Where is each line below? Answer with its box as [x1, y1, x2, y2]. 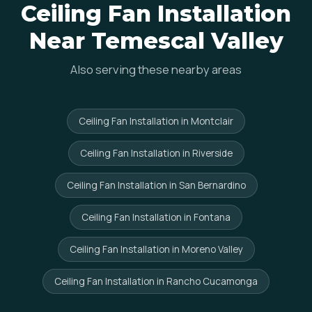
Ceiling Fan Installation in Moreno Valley [69, 243, 243, 256]
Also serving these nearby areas [70, 61, 242, 77]
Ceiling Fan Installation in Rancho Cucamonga [54, 275, 258, 288]
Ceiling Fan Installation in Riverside [79, 147, 233, 159]
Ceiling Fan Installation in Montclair [79, 115, 233, 127]
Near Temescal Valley [29, 27, 283, 54]
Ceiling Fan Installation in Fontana [81, 211, 231, 224]
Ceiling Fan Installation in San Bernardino [66, 179, 246, 192]
